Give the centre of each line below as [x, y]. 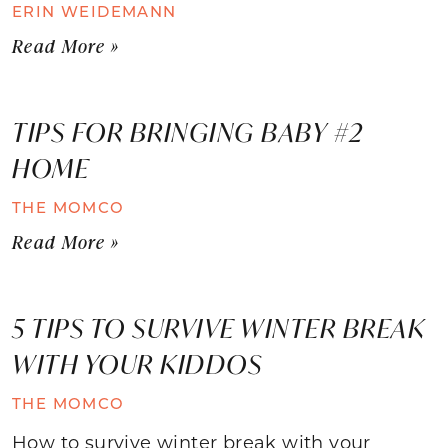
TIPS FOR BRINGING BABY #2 [188, 131]
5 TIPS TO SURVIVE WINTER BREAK [218, 327]
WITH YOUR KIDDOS [137, 363]
